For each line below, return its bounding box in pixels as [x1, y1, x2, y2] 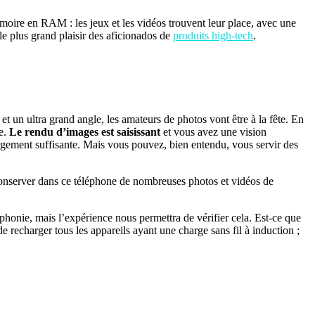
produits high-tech [173, 30, 253, 42]
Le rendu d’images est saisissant [9, 126, 160, 139]
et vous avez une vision [160, 126, 266, 139]
